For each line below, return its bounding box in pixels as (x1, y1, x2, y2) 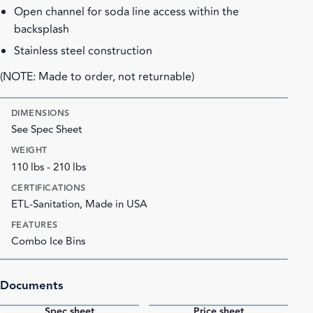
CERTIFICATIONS (11, 180, 86, 195)
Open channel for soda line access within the (14, 3, 239, 21)
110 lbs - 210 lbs (11, 159, 86, 175)
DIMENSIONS (11, 105, 70, 120)
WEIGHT (11, 143, 48, 158)
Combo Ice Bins (11, 233, 85, 250)
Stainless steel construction (14, 42, 152, 59)
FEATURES (11, 218, 58, 233)
